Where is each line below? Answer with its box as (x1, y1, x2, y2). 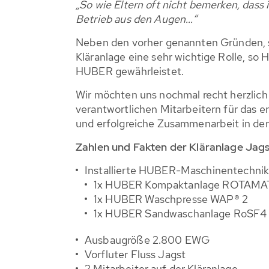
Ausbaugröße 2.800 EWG (85, 233, 210, 247)
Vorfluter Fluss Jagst (85, 247, 186, 261)
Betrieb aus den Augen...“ (76, 12, 197, 26)
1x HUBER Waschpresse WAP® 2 (94, 192, 249, 206)
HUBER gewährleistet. (76, 64, 184, 78)
